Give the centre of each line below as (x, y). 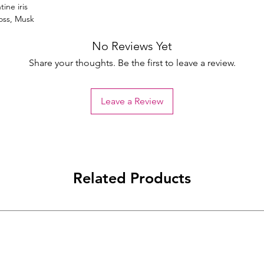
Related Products (132, 178)
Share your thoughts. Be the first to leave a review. (132, 63)
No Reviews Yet (132, 46)
